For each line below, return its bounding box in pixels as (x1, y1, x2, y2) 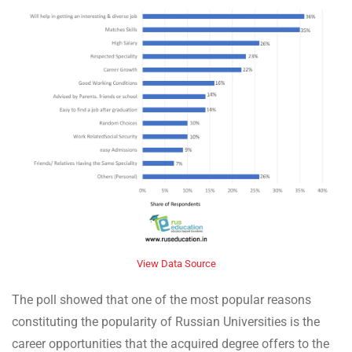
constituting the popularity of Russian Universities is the (12, 314, 320, 330)
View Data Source (136, 258, 216, 270)
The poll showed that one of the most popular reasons (12, 292, 311, 308)
